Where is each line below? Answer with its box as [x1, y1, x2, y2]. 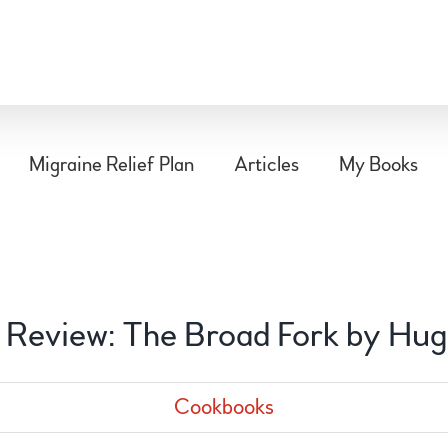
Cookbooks [174, 392, 274, 421]
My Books [339, 152, 418, 177]
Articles [234, 152, 299, 177]
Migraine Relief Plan [29, 152, 194, 177]
